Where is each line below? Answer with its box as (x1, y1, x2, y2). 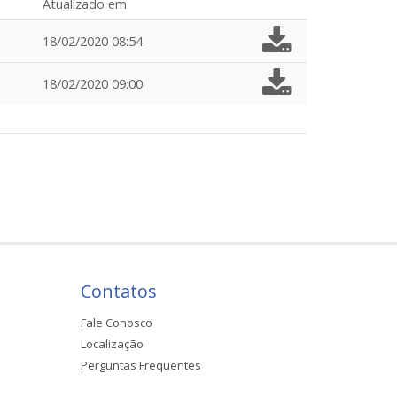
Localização (80, 335, 144, 352)
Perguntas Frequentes (80, 356, 201, 373)
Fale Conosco (80, 314, 152, 331)
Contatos (80, 278, 157, 303)
